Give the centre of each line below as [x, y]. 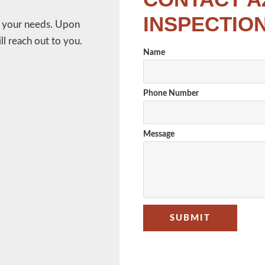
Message [159, 134]
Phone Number [171, 93]
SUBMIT [190, 218]
